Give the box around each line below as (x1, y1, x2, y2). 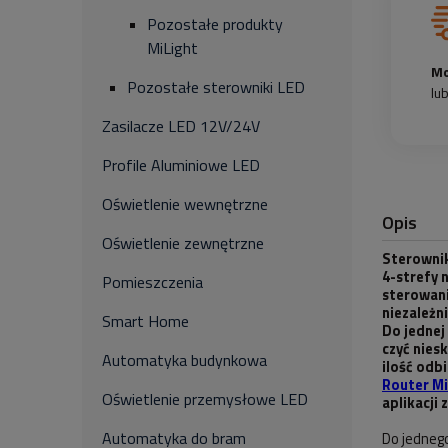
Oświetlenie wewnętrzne (102, 192, 268, 216)
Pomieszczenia (102, 270, 203, 294)
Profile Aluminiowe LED (102, 153, 260, 177)
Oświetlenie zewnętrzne (102, 231, 264, 255)
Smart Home (102, 309, 189, 333)
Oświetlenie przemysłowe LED (102, 387, 308, 411)
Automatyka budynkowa (102, 348, 267, 372)
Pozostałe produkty (147, 12, 283, 36)
